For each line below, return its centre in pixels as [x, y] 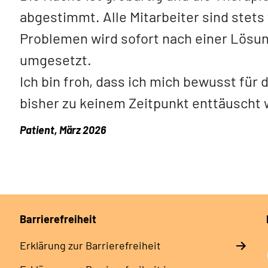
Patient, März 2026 [63, 130]
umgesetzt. [56, 60]
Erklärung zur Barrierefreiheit [90, 246]
